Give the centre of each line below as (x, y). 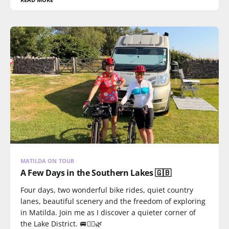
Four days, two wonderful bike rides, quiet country (107, 190)
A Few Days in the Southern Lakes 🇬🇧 (96, 173)
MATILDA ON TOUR (47, 161)
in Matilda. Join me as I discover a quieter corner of (108, 212)
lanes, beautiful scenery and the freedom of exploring (113, 201)
